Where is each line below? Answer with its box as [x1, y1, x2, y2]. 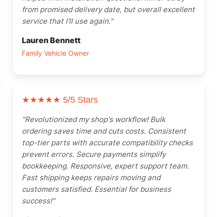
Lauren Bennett [22, 35, 80, 45]
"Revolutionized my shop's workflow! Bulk [22, 115, 165, 124]
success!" [22, 196, 55, 205]
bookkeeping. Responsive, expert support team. [22, 161, 189, 170]
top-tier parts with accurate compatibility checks [22, 138, 193, 147]
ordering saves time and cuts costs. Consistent [22, 126, 186, 136]
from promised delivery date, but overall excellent [22, 5, 195, 14]
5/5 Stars [61, 95, 98, 105]
